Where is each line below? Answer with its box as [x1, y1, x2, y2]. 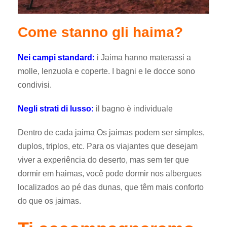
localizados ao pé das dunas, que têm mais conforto [18, 183, 204, 192]
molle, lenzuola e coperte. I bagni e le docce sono [18, 67, 195, 76]
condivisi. [18, 81, 52, 90]
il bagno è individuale [94, 104, 173, 113]
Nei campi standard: [18, 53, 95, 62]
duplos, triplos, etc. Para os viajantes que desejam [18, 142, 198, 151]
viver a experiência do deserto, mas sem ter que [18, 156, 189, 165]
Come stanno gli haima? [18, 24, 183, 41]
